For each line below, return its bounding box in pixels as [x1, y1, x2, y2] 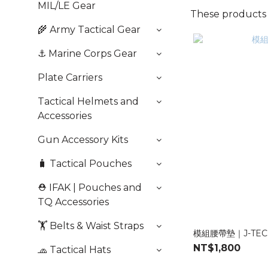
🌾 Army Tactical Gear [38, 24, 141, 35]
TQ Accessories [38, 196, 109, 208]
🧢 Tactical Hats [38, 244, 111, 255]
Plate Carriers [38, 72, 102, 83]
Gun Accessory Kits [38, 134, 128, 145]
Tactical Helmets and [38, 96, 139, 107]
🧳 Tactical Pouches [38, 158, 132, 169]
